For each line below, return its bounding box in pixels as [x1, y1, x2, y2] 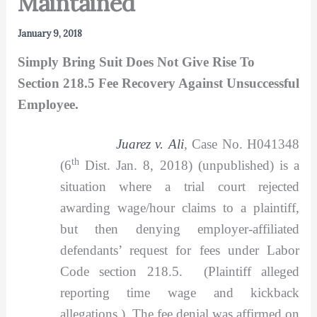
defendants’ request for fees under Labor [59, 242, 300, 258]
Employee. [17, 96, 79, 112]
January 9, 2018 [17, 27, 82, 40]
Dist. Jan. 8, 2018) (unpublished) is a [79, 157, 300, 173]
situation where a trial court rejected [59, 178, 300, 194]
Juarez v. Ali [115, 136, 184, 151]
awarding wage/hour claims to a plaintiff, [59, 200, 300, 215]
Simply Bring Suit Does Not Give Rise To [17, 54, 255, 69]
